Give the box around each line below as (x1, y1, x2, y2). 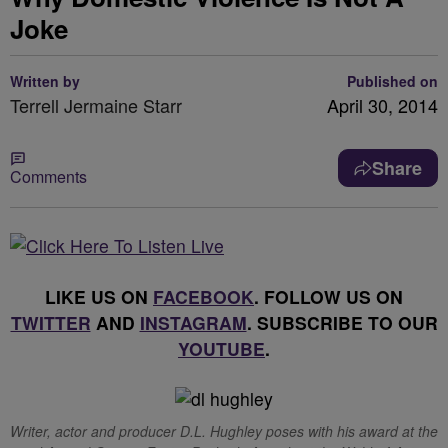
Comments (10, 165, 87, 188)
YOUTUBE (178, 336, 265, 361)
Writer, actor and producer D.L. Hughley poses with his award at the (10, 421, 438, 441)
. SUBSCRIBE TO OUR (246, 310, 438, 335)
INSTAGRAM (139, 310, 247, 335)
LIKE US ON (45, 284, 153, 309)
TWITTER (10, 310, 91, 335)
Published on (347, 71, 438, 91)
